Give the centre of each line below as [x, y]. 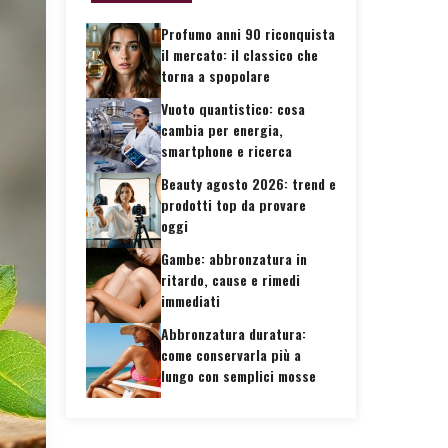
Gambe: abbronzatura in [234, 258]
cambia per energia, [222, 129]
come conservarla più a [231, 354]
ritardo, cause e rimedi [230, 279]
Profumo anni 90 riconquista [248, 33]
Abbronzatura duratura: [233, 333]
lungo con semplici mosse [238, 375]
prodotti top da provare [233, 204]
